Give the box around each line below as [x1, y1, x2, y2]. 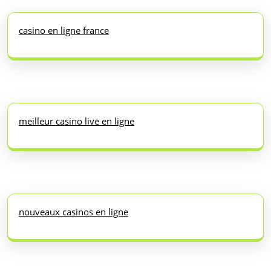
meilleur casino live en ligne [19, 114, 134, 127]
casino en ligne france [19, 24, 109, 36]
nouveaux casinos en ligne [19, 205, 128, 218]
